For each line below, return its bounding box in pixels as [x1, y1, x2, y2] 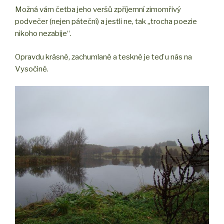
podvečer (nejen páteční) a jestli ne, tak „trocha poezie [15, 17, 197, 26]
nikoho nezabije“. [15, 29, 71, 38]
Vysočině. [15, 64, 48, 73]
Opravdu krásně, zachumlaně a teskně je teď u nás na [15, 52, 192, 61]
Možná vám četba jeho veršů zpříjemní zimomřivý [15, 5, 181, 14]
